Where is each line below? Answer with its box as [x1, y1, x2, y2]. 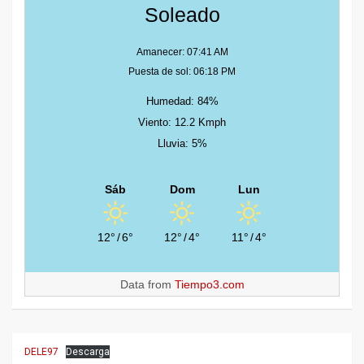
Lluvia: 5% [157, 137, 207, 150]
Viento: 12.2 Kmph [138, 116, 226, 129]
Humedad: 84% [145, 95, 219, 108]
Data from [119, 278, 175, 292]
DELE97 [24, 346, 58, 358]
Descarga [66, 346, 110, 358]
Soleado [144, 3, 220, 27]
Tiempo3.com [174, 278, 245, 292]
